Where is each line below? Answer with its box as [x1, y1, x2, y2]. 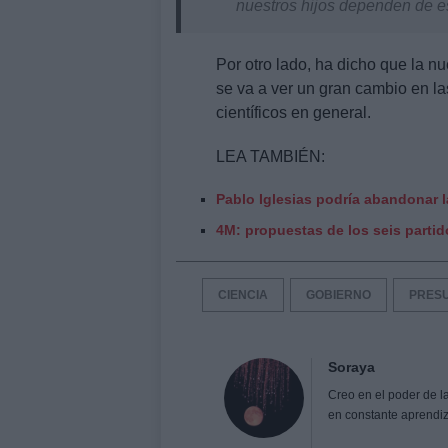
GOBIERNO [306, 287, 371, 302]
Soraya [328, 358, 376, 375]
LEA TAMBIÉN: [216, 147, 325, 165]
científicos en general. [216, 103, 371, 121]
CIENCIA [218, 287, 268, 302]
